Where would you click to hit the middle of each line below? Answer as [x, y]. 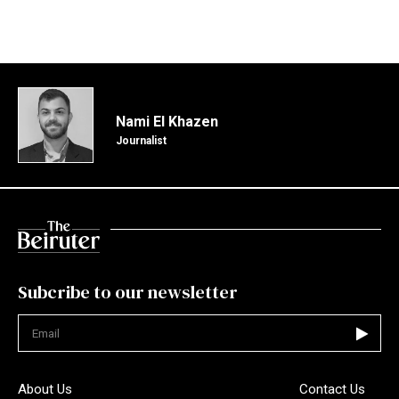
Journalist [141, 140]
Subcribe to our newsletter [128, 293]
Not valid [46, 360]
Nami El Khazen [167, 121]
